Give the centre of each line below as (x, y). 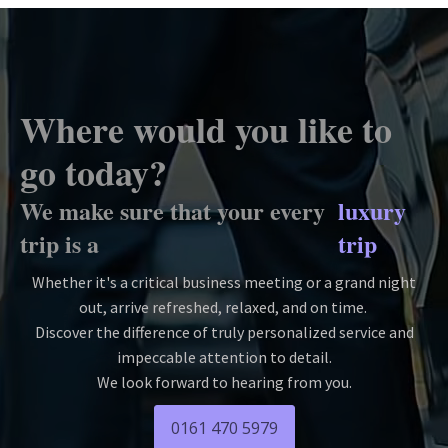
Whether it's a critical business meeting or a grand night (224, 281)
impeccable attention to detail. (224, 356)
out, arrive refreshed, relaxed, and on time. (224, 306)
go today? (93, 171)
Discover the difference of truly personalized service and (224, 331)
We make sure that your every (172, 210)
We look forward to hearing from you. (224, 381)
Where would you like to (206, 128)
